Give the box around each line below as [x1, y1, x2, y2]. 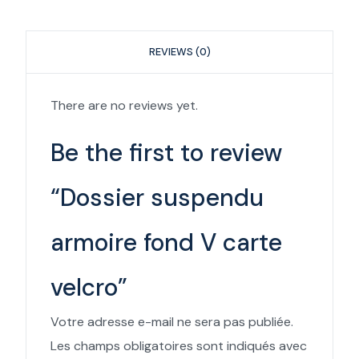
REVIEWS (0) [148, 45, 211, 59]
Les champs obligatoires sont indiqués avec [50, 337, 308, 354]
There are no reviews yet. [50, 96, 199, 114]
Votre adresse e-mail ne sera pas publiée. [50, 313, 294, 330]
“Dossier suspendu [50, 181, 264, 213]
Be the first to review [50, 136, 283, 168]
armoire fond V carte [50, 226, 283, 258]
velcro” [50, 271, 128, 303]
